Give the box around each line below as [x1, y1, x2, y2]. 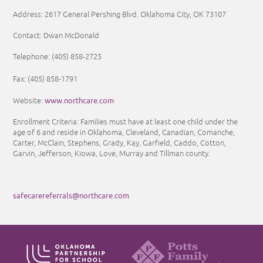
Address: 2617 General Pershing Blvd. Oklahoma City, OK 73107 [13, 9, 227, 19]
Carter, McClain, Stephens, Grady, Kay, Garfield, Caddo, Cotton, [13, 138, 227, 148]
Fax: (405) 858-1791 [13, 74, 78, 84]
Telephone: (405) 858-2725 [13, 52, 102, 62]
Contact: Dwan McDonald [13, 31, 100, 41]
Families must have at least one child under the [80, 117, 238, 127]
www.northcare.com [45, 95, 114, 106]
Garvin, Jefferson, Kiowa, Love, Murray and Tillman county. [13, 149, 213, 159]
